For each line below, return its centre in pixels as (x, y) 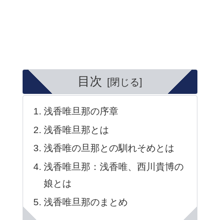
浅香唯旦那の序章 (81, 111)
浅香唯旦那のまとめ (85, 202)
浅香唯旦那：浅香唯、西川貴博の (113, 167)
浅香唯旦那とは (76, 130)
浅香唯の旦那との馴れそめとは (109, 148)
